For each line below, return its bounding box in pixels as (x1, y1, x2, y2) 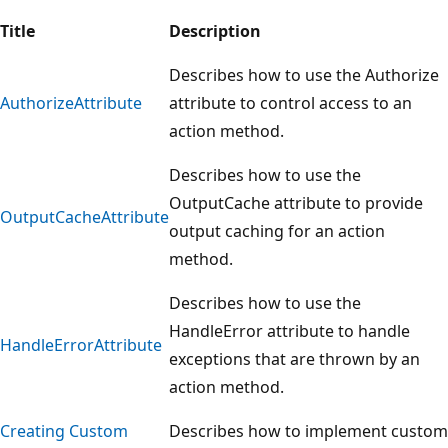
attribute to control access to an (169, 91, 412, 114)
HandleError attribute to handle (169, 319, 410, 342)
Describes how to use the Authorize (169, 63, 439, 86)
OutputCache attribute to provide (169, 191, 423, 214)
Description (169, 19, 261, 42)
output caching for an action (169, 219, 385, 242)
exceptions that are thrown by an (169, 347, 420, 370)
